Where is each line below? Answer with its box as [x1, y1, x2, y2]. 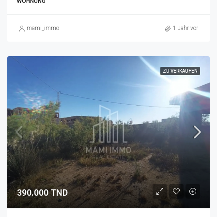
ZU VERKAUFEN [163, 68, 198, 74]
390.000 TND [17, 187, 68, 198]
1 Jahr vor [173, 25, 198, 31]
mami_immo [27, 25, 59, 31]
